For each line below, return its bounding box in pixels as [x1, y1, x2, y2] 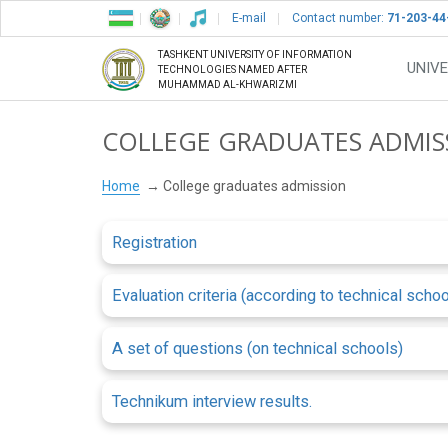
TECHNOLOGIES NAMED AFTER [158, 64, 307, 76]
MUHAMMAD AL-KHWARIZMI [158, 79, 297, 91]
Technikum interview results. [112, 392, 312, 412]
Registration [112, 233, 197, 253]
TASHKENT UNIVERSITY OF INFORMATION [158, 49, 352, 61]
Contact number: [292, 11, 387, 25]
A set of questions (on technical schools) [112, 339, 403, 359]
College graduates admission [163, 178, 346, 195]
